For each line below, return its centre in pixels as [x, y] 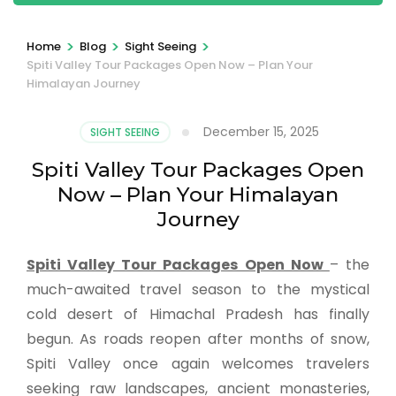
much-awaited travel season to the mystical [198, 289]
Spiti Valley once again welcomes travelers [198, 363]
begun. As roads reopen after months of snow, [198, 339]
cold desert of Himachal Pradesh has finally [198, 314]
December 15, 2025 [261, 131]
